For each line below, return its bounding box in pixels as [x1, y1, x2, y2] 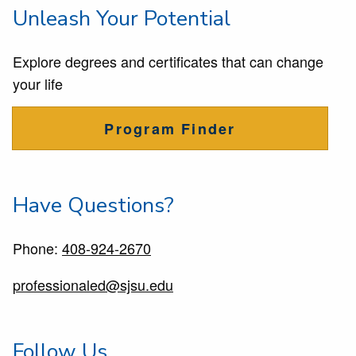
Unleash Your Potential [13, 3, 230, 33]
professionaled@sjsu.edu [13, 273, 173, 295]
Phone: [13, 237, 62, 258]
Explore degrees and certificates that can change [13, 50, 323, 72]
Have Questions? [13, 190, 174, 219]
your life [13, 72, 63, 94]
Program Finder [104, 118, 236, 139]
